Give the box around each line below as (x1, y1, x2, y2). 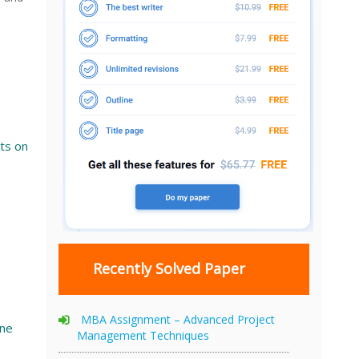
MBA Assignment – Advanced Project (81, 311, 275, 327)
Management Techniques (77, 327, 209, 343)
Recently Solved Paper (92, 259, 249, 279)
